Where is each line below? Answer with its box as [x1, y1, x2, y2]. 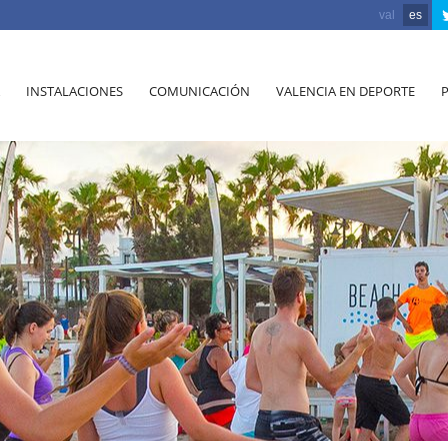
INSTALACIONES [26, 82, 123, 100]
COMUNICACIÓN [149, 82, 250, 100]
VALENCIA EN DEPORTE [276, 82, 415, 100]
